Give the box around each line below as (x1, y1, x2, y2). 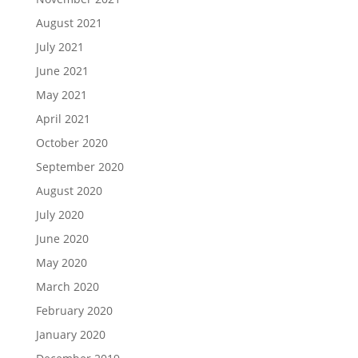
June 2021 (35, 63, 89, 78)
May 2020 (35, 255, 87, 270)
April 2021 (35, 111, 90, 126)
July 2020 (35, 207, 84, 222)
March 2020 (35, 279, 99, 294)
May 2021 (35, 87, 87, 102)
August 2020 (35, 183, 102, 198)
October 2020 (35, 135, 108, 150)
